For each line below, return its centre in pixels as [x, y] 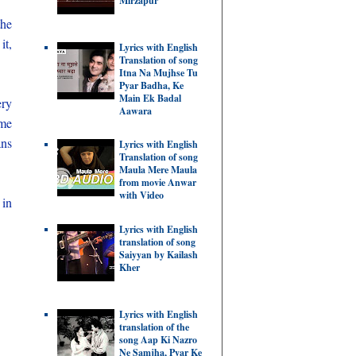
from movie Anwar [158, 183]
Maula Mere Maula [158, 170]
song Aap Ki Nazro [158, 339]
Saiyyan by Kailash [159, 255]
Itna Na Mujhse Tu [159, 73]
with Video [141, 195]
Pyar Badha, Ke [151, 86]
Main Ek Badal [150, 99]
